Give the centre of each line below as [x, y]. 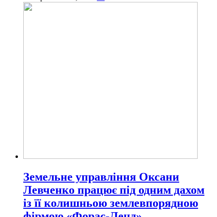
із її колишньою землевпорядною [111, 203]
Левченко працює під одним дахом [114, 190]
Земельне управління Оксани [101, 177]
